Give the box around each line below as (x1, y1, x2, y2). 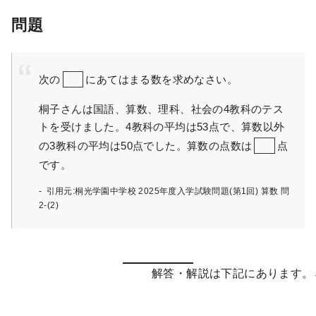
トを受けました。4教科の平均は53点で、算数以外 (39, 120, 285, 133)
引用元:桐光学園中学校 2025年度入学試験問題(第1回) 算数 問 (46, 186, 290, 197)
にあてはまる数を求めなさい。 (85, 73, 238, 85)
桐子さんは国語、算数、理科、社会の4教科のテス (39, 102, 284, 115)
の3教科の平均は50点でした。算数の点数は (39, 140, 253, 152)
